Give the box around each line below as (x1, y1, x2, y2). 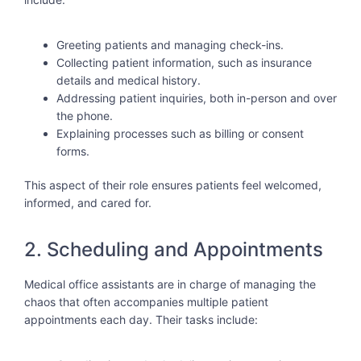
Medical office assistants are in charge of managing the (24, 276, 316, 291)
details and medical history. (56, 73, 201, 88)
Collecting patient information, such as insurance (56, 56, 312, 70)
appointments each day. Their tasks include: (24, 312, 258, 326)
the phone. (56, 109, 113, 123)
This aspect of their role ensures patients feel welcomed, (24, 178, 322, 193)
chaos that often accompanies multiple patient (24, 294, 268, 309)
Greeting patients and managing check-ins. (56, 38, 284, 52)
